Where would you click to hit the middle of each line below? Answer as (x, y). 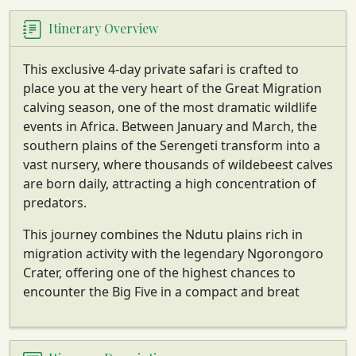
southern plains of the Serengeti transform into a (172, 145)
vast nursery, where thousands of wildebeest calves (178, 164)
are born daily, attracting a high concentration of (170, 183)
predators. (55, 202)
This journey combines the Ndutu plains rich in (163, 234)
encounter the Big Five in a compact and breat (161, 291)
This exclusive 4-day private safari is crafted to (161, 69)
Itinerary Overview (103, 29)
